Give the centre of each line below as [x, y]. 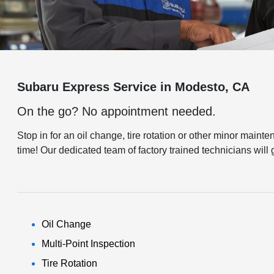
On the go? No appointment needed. [117, 111]
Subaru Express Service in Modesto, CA [134, 87]
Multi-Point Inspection [89, 244]
